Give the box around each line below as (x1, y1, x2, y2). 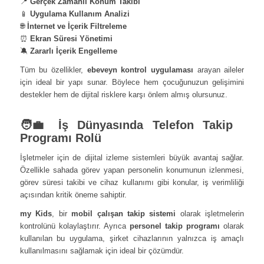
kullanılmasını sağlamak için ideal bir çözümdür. (19, 246, 184, 255)
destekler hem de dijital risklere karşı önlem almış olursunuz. (19, 90, 227, 100)
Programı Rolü (19, 131, 101, 145)
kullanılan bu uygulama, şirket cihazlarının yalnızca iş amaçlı (19, 233, 245, 243)
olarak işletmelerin (176, 209, 245, 218)
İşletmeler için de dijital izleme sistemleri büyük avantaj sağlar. (19, 153, 245, 162)
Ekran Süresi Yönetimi (29, 34, 113, 44)
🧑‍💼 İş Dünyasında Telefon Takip (19, 118, 233, 132)
